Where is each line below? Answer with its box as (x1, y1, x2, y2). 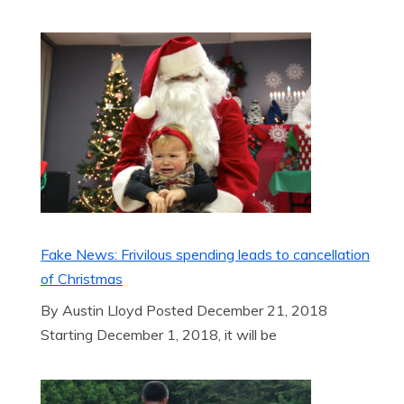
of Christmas (41, 270, 123, 288)
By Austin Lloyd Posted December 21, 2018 (41, 301, 327, 319)
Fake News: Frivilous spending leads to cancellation (41, 245, 370, 263)
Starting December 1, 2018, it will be (41, 326, 277, 344)
